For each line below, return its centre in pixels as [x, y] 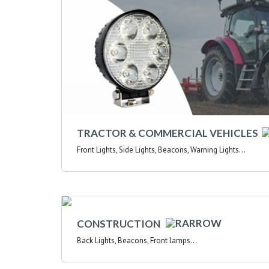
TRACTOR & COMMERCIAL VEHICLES [169, 133]
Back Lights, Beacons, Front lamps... [137, 241]
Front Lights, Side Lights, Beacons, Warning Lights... [161, 150]
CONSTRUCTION [121, 224]
